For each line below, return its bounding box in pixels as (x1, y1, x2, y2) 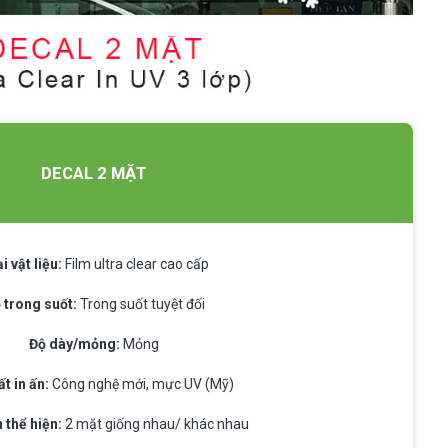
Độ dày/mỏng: (29, 335, 121, 352)
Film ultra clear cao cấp (62, 255, 210, 272)
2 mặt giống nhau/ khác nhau (62, 415, 250, 432)
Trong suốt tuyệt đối (76, 295, 205, 312)
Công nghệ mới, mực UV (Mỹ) (48, 375, 234, 392)
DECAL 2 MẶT (41, 162, 148, 183)
